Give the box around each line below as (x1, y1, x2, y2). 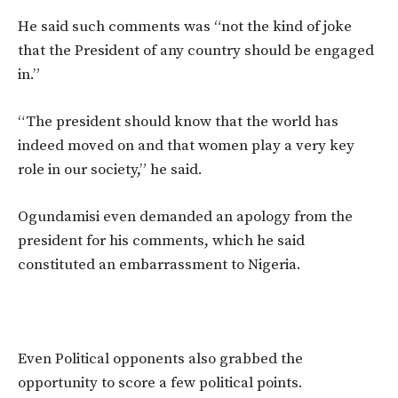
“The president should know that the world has (18, 111, 338, 131)
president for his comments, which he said (18, 230, 305, 251)
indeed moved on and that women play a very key (18, 135, 354, 155)
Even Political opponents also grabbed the (18, 348, 303, 369)
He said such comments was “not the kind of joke (18, 16, 352, 36)
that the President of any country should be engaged (18, 40, 374, 60)
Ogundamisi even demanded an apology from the (18, 206, 353, 227)
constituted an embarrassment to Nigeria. (18, 254, 301, 275)
